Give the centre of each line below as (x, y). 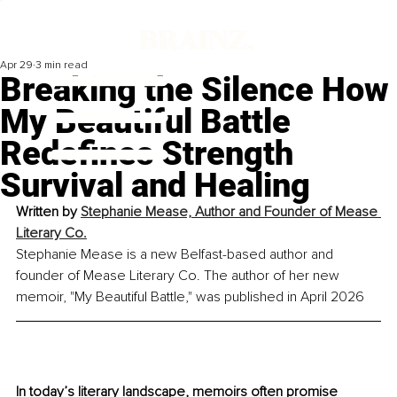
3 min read (62, 66)
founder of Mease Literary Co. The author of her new (179, 276)
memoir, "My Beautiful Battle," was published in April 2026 (190, 297)
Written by (48, 212)
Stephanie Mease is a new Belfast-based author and (176, 255)
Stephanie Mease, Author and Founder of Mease (231, 212)
